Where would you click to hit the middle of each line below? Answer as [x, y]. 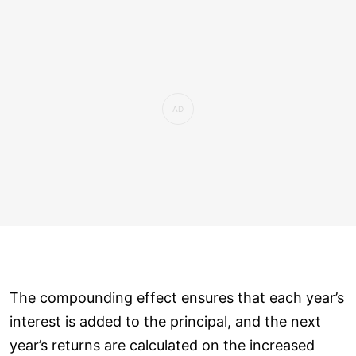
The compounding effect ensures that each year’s [177, 297]
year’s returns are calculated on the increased [162, 345]
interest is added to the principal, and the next [165, 321]
